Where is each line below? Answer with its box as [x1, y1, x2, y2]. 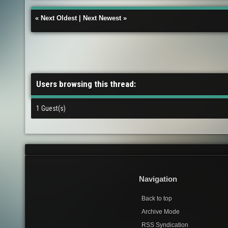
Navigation [139, 175, 177, 184]
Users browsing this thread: [36, 79, 136, 89]
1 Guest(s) [36, 104, 66, 112]
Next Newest [83, 14, 121, 22]
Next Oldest [41, 14, 77, 22]
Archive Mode [141, 208, 180, 216]
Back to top [141, 195, 172, 203]
